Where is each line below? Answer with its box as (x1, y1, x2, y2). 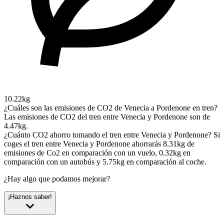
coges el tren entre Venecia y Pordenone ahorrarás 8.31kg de (4, 139, 194, 148)
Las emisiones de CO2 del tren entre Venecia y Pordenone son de (4, 112, 210, 121)
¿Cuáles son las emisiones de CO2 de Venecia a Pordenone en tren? (4, 103, 217, 112)
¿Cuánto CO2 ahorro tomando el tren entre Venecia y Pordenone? (4, 130, 211, 139)
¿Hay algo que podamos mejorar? (4, 174, 110, 183)
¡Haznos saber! (8, 192, 52, 200)
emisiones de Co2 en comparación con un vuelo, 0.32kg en (4, 148, 190, 157)
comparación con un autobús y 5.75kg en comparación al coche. (4, 157, 206, 166)
